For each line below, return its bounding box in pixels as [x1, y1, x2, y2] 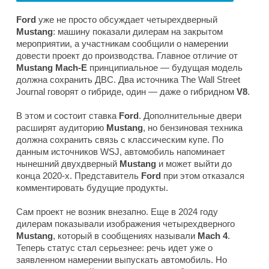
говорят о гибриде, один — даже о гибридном [47, 86, 237, 97]
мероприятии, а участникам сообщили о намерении [16, 38, 228, 49]
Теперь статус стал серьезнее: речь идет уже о [16, 243, 213, 253]
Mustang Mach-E [16, 62, 87, 73]
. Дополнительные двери [139, 110, 241, 121]
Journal [16, 86, 47, 97]
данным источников [16, 147, 100, 157]
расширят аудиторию [16, 122, 106, 133]
